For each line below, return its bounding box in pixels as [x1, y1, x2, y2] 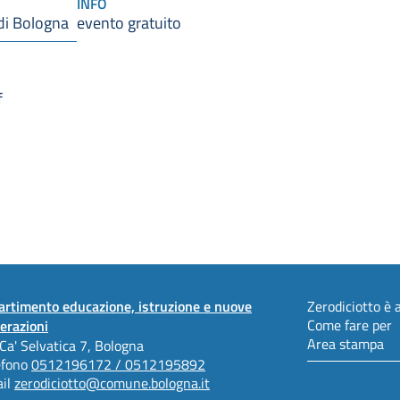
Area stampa [307, 333, 384, 353]
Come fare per [307, 314, 392, 334]
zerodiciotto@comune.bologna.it [14, 372, 210, 392]
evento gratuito [77, 11, 181, 33]
